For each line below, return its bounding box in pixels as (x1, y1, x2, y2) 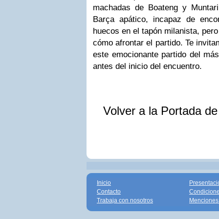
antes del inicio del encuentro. (93, 62, 202, 71)
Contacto (97, 188, 121, 195)
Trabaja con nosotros (97, 197, 153, 204)
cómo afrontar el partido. (93, 38, 183, 47)
